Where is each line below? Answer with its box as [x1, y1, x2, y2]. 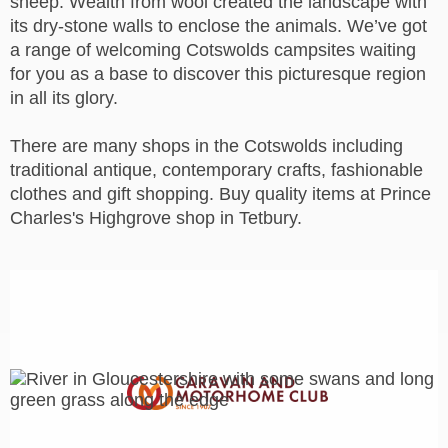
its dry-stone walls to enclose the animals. [10, 16, 347, 36]
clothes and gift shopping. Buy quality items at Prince [10, 184, 431, 204]
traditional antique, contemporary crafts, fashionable [10, 160, 423, 180]
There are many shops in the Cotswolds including [10, 136, 403, 156]
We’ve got [347, 16, 427, 36]
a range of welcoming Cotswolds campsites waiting [10, 40, 416, 60]
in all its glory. [10, 88, 118, 108]
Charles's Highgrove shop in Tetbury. [10, 208, 302, 228]
